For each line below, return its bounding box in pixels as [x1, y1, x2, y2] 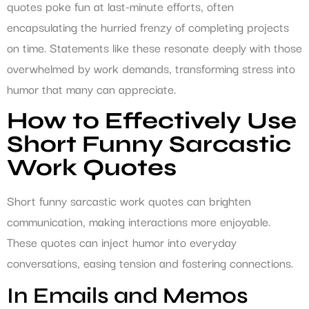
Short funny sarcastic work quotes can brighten [7, 191, 251, 210]
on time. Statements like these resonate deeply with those [7, 38, 302, 57]
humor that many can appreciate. [7, 79, 176, 99]
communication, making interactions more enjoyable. [7, 212, 270, 231]
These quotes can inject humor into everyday [7, 232, 237, 252]
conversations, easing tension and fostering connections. [7, 253, 293, 272]
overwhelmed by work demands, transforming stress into [7, 59, 295, 78]
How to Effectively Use [7, 107, 297, 135]
